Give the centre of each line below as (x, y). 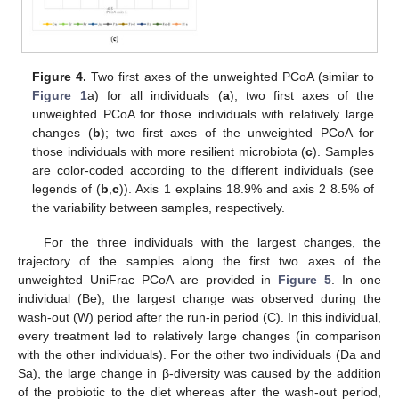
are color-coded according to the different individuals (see (203, 171)
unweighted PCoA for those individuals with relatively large (203, 114)
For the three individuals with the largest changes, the (212, 242)
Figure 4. (60, 77)
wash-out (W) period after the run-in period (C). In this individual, (199, 317)
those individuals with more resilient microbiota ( (169, 152)
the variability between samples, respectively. (159, 208)
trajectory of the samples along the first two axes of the (199, 261)
